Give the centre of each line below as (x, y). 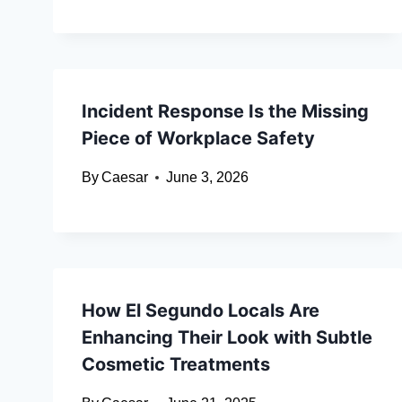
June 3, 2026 (208, 178)
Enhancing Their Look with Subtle (227, 338)
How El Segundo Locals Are (201, 311)
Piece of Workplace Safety (198, 139)
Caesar (125, 178)
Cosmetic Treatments (176, 365)
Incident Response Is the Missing (225, 112)
